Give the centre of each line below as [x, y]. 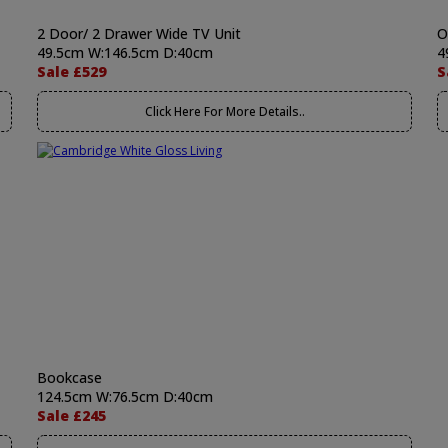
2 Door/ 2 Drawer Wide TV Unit [139, 33]
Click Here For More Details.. [224, 111]
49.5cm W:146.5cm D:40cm [125, 52]
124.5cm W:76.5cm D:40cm [125, 396]
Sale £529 [71, 71]
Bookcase [69, 377]
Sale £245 [71, 415]
